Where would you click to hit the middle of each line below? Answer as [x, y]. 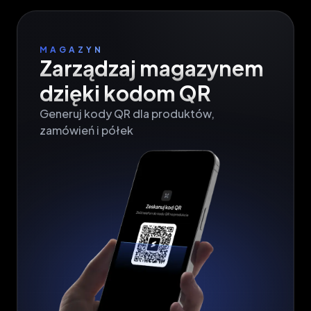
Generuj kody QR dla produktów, [127, 114]
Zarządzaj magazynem [152, 68]
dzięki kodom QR [125, 93]
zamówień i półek [86, 131]
